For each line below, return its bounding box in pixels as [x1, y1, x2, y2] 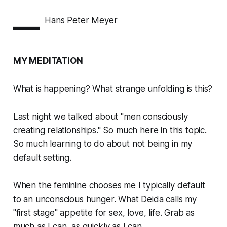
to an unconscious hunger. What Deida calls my [13, 194, 197, 205]
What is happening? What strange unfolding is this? [13, 84, 213, 94]
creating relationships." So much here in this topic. [13, 125, 207, 136]
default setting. [13, 153, 71, 163]
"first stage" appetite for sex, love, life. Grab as [13, 208, 195, 218]
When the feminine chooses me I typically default [13, 180, 205, 191]
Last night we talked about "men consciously [13, 111, 188, 122]
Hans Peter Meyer [45, 15, 118, 26]
